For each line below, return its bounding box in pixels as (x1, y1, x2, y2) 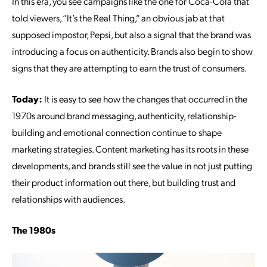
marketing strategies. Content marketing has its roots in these (12, 142, 249, 155)
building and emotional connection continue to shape (12, 126, 222, 138)
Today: (12, 92, 42, 105)
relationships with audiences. (12, 193, 125, 205)
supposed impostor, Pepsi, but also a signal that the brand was (12, 28, 251, 41)
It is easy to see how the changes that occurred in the (42, 92, 247, 105)
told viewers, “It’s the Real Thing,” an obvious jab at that (12, 11, 225, 24)
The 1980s (12, 223, 55, 236)
